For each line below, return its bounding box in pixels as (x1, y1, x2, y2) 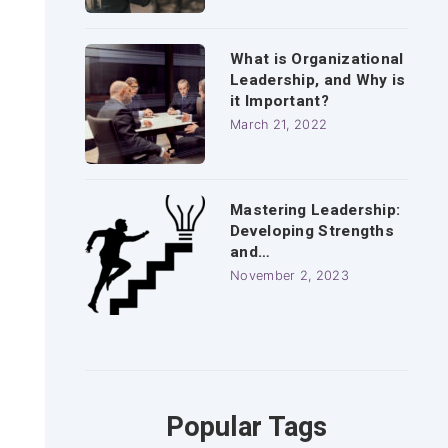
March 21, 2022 (230, 117, 328, 132)
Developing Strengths (230, 220, 395, 242)
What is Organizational (230, 48, 404, 70)
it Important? (230, 90, 329, 112)
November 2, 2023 (230, 268, 349, 283)
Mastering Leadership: (230, 199, 401, 221)
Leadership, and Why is (230, 69, 406, 91)
